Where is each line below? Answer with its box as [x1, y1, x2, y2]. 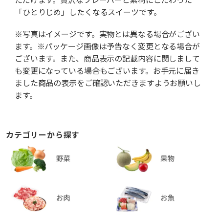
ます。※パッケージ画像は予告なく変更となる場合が [15, 42, 200, 51]
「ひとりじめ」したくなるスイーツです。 [15, 7, 161, 17]
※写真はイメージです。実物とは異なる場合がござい [15, 29, 200, 39]
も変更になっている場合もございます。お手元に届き [15, 66, 199, 76]
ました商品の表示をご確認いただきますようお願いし [15, 78, 201, 88]
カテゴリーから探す [6, 130, 80, 140]
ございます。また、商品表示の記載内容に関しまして [15, 54, 200, 64]
